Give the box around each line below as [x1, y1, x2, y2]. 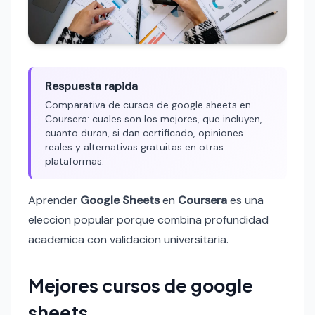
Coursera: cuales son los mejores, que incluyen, [45, 112, 262, 126]
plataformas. [45, 155, 104, 168]
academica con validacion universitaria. [28, 232, 229, 247]
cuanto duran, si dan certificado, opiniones [45, 127, 243, 140]
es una [227, 193, 264, 208]
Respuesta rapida [45, 79, 138, 94]
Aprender [28, 193, 80, 208]
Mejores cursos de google [28, 274, 253, 297]
